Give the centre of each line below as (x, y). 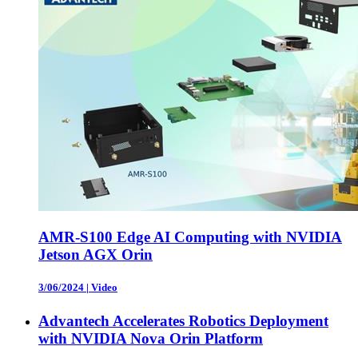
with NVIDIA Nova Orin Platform (151, 338)
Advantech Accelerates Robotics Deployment (183, 320)
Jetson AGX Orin (95, 255)
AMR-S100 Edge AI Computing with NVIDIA (190, 237)
